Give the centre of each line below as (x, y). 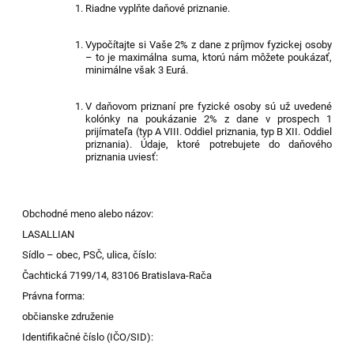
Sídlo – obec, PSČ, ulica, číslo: (90, 254)
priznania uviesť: (122, 156)
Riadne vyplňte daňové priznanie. (158, 8)
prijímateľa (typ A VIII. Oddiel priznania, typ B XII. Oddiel (209, 131)
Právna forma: (54, 296)
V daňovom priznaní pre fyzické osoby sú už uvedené (209, 106)
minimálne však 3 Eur (133, 70)
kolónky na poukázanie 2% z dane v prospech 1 (209, 119)
